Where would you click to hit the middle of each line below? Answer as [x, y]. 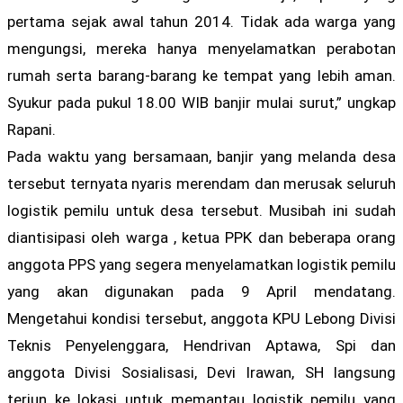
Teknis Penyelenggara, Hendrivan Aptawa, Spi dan [201, 346]
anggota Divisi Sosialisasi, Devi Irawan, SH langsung [201, 373]
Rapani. [31, 130]
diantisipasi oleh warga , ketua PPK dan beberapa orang [201, 238]
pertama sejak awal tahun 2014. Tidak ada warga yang [201, 22]
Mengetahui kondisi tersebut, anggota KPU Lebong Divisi [201, 319]
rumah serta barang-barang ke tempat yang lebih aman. [201, 76]
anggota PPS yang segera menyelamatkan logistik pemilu [201, 265]
